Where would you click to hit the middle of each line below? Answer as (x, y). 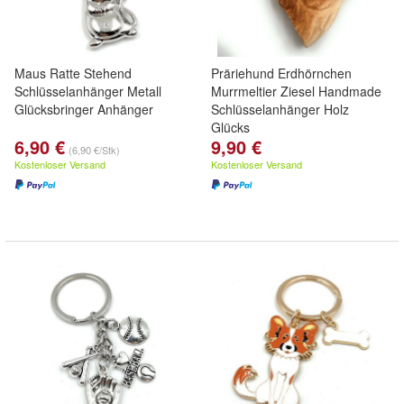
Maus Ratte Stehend (73, 73)
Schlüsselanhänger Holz (280, 109)
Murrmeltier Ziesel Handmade (296, 91)
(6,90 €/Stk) (94, 150)
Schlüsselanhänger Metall (88, 91)
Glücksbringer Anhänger (84, 109)
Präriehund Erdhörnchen (281, 73)
